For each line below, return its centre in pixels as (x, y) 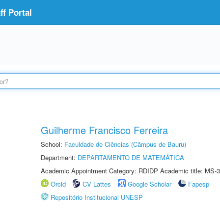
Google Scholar (150, 184)
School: (53, 144)
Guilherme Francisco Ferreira (104, 130)
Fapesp (199, 184)
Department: (59, 157)
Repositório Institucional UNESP (97, 197)
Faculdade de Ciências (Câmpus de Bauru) (125, 144)
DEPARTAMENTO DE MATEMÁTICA (131, 157)
